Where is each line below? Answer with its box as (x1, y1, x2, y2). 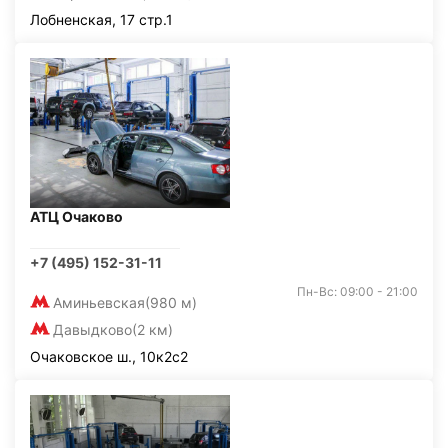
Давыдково (53, 321, 132, 338)
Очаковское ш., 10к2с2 (30, 348, 188, 365)
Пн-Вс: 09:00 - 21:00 (297, 284, 418, 299)
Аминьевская (53, 294, 145, 311)
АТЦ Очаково (30, 208, 123, 225)
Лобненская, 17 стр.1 (30, 11, 173, 28)
